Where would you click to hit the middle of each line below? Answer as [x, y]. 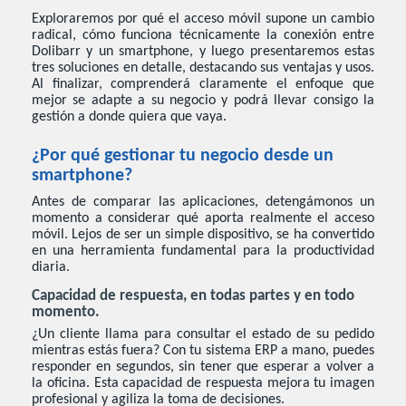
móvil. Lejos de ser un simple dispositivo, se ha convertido [203, 235]
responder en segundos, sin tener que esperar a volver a [203, 367]
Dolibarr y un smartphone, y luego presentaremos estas [203, 52]
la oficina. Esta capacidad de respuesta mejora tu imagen [203, 383]
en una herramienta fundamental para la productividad [203, 251]
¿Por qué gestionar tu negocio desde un [183, 156]
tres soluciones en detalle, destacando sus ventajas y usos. [203, 68]
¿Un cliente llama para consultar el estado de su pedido [203, 334]
